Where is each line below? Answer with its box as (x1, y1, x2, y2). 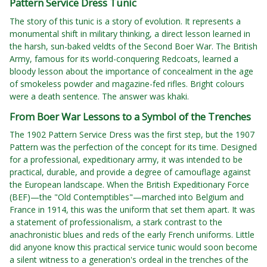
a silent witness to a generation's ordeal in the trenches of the (10, 254, 249, 266)
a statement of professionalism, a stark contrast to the (10, 216, 222, 228)
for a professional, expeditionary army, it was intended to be (10, 154, 243, 166)
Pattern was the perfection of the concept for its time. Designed (10, 141, 257, 153)
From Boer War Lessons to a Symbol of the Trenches (10, 110, 251, 124)
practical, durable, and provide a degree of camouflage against (10, 166, 251, 178)
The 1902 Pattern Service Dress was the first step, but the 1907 (10, 129, 254, 141)
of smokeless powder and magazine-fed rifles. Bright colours (10, 78, 244, 90)
